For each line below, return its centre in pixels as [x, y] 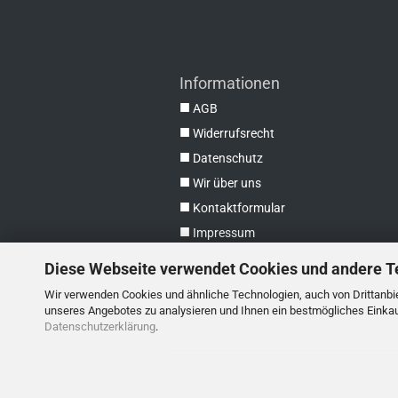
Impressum [224, 233]
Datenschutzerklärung [100, 326]
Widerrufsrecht [234, 133]
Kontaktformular [239, 208]
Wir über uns [227, 183]
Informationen [231, 83]
